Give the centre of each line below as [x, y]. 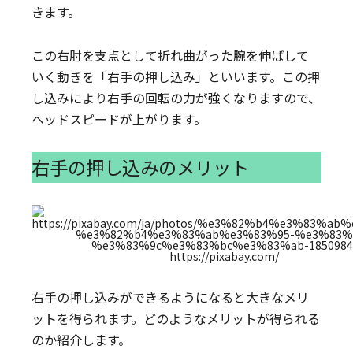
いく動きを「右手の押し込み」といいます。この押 [176, 76]
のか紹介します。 [82, 340]
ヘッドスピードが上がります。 [119, 119]
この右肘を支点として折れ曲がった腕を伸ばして [171, 55]
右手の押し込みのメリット [141, 167]
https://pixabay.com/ [224, 256]
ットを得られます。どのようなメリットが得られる [176, 318]
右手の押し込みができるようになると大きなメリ [171, 297]
